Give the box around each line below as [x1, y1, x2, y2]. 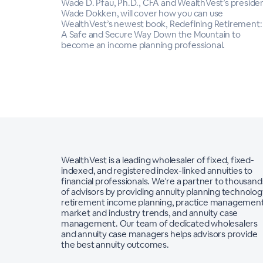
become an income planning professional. [61, 39, 225, 51]
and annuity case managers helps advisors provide [61, 228, 258, 240]
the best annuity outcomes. [61, 239, 169, 251]
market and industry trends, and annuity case [61, 207, 238, 219]
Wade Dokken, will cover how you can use [61, 8, 224, 19]
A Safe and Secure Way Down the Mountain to [61, 29, 241, 41]
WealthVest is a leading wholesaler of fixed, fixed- [61, 154, 254, 166]
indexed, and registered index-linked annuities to [61, 165, 253, 177]
